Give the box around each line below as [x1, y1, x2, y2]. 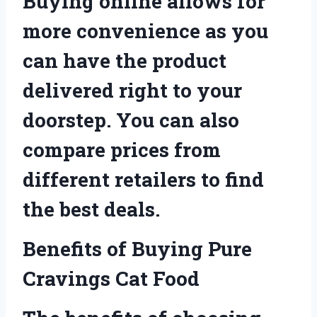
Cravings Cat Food [23, 265, 200, 292]
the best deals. [23, 195, 160, 222]
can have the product [23, 47, 226, 74]
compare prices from [23, 136, 221, 163]
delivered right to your [23, 76, 242, 103]
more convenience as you [23, 17, 268, 44]
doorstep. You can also [23, 106, 239, 133]
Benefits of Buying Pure [23, 235, 252, 262]
